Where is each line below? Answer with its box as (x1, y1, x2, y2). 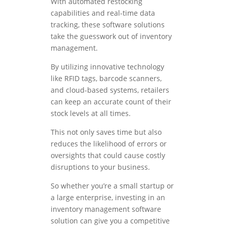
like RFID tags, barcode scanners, (51, 73, 162, 84)
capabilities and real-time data (51, 8, 155, 18)
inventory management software (51, 204, 161, 214)
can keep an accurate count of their (51, 97, 171, 107)
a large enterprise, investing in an (51, 193, 165, 203)
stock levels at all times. (51, 108, 131, 119)
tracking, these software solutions (51, 20, 165, 30)
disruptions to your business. (51, 162, 150, 172)
